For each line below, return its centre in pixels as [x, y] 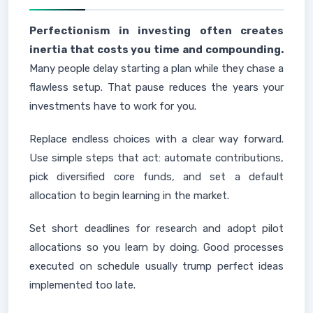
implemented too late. [82, 285]
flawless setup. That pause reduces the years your [156, 87]
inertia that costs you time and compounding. [156, 50]
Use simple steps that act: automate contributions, [156, 158]
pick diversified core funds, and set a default [156, 177]
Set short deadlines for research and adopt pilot [156, 228]
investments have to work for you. [113, 106]
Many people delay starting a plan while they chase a [156, 68]
